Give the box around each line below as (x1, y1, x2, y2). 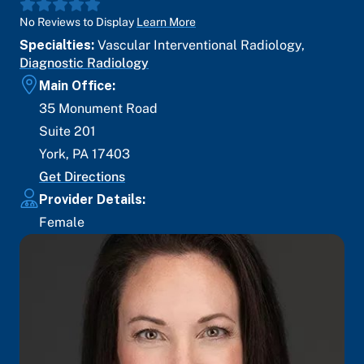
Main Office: (39, 78, 115, 93)
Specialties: (19, 37, 97, 53)
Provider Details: (39, 192, 145, 207)
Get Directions (39, 169, 125, 184)
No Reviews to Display (19, 15, 134, 28)
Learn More (136, 15, 196, 28)
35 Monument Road (39, 101, 158, 116)
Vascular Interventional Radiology (97, 37, 301, 53)
